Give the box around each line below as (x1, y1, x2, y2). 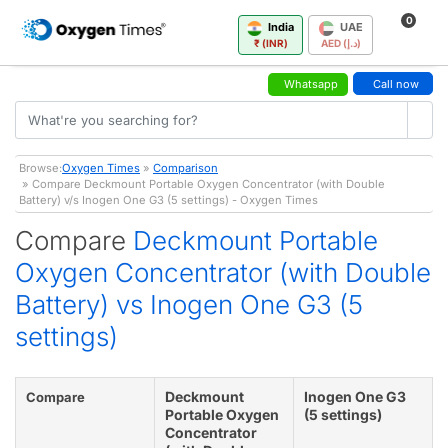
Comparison (153, 160, 218, 175)
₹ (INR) (253, 36, 288, 49)
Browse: (19, 160, 62, 175)
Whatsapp (284, 76, 338, 91)
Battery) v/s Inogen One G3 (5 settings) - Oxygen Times (19, 192, 318, 207)
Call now (373, 76, 419, 91)
